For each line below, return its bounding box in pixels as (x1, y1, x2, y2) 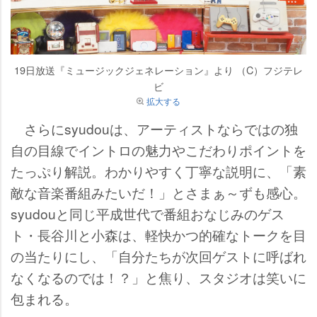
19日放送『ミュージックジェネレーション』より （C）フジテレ (14, 62, 303, 77)
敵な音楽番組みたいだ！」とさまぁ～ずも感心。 (11, 182, 306, 202)
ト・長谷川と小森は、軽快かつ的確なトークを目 (11, 224, 306, 244)
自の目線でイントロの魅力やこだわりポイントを (11, 139, 306, 159)
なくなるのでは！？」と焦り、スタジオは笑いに (11, 267, 306, 287)
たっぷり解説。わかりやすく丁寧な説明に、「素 (11, 161, 306, 180)
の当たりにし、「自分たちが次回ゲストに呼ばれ (11, 246, 306, 265)
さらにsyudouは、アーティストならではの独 (11, 118, 298, 138)
